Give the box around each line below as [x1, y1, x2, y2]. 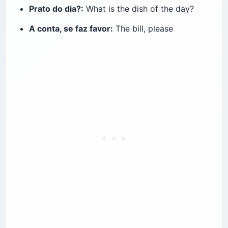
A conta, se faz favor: [29, 23, 113, 34]
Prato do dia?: [29, 3, 83, 14]
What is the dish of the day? [83, 3, 194, 14]
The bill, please [113, 23, 173, 34]
